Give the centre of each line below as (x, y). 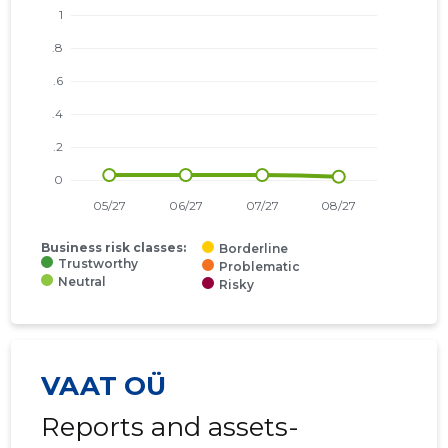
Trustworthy (98, 264)
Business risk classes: (114, 248)
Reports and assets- (170, 427)
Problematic (260, 267)
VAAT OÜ (104, 386)
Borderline (254, 249)
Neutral (82, 282)
